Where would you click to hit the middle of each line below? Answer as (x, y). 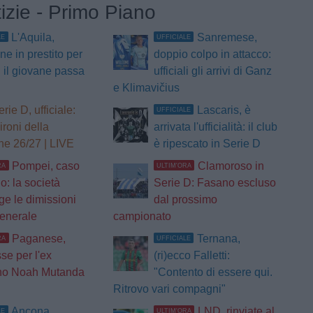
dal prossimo (185, 200)
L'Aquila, (33, 38)
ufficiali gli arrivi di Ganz (212, 71)
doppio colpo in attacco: (212, 54)
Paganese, (39, 239)
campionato (142, 217)
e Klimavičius (146, 88)
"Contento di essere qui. (213, 272)
